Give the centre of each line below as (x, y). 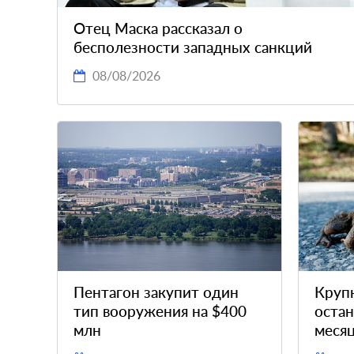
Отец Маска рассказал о (158, 28)
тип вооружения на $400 (160, 311)
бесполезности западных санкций (193, 47)
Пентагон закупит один (156, 292)
